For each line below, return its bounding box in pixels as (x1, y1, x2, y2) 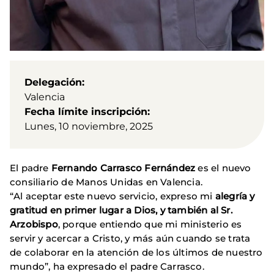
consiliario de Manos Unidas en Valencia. (10, 176, 203, 188)
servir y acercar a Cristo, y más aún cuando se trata (10, 232, 251, 245)
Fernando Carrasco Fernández (51, 162, 196, 174)
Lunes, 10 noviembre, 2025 (24, 120, 153, 133)
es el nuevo (195, 162, 251, 174)
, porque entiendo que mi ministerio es (57, 218, 242, 231)
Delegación (24, 76, 82, 89)
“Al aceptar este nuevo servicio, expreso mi (10, 190, 215, 202)
